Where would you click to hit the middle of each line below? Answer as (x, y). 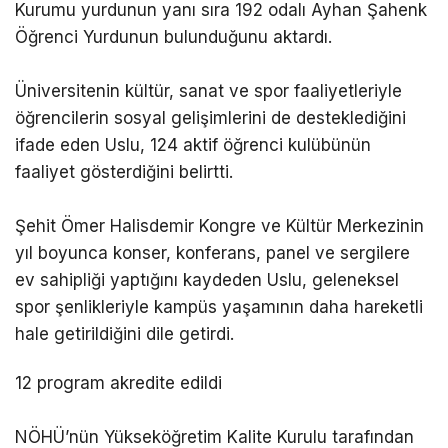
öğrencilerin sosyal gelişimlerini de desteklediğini (210, 117)
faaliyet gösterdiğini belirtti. (124, 171)
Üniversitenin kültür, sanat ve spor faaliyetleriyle (208, 90)
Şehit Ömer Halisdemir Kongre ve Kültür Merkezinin (219, 225)
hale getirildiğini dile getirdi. (124, 333)
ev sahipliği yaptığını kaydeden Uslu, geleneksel (207, 279)
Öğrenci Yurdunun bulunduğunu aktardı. (173, 36)
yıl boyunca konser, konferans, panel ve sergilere (212, 252)
